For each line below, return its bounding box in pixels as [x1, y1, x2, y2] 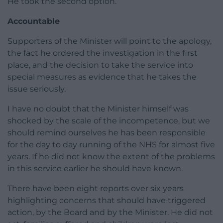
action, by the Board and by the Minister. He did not [7, 208, 213, 218]
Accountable [7, 16, 60, 26]
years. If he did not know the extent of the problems [7, 152, 215, 162]
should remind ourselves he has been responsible [7, 128, 206, 138]
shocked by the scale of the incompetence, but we [7, 116, 210, 126]
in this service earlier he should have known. [7, 164, 183, 174]
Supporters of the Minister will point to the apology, [7, 36, 212, 46]
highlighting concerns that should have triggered [7, 196, 206, 206]
